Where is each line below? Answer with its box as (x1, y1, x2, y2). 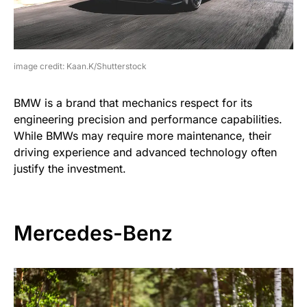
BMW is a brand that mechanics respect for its (14, 95, 252, 110)
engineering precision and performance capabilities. (14, 112, 282, 126)
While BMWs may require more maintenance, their (14, 128, 271, 143)
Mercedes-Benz (14, 220, 173, 245)
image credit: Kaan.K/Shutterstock (14, 60, 147, 71)
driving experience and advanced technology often (14, 145, 277, 159)
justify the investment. (14, 161, 126, 175)
